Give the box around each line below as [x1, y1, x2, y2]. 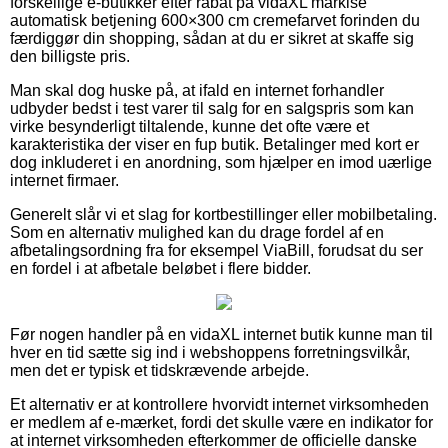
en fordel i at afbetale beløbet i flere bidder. [10, 259, 311, 277]
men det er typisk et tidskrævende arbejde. [10, 361, 309, 379]
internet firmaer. [10, 171, 119, 189]
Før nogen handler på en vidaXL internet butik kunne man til [10, 325, 433, 343]
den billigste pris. [10, 47, 130, 65]
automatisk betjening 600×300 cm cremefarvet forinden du [10, 11, 420, 29]
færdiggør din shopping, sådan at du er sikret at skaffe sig [10, 29, 414, 47]
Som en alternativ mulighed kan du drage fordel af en [10, 223, 384, 241]
